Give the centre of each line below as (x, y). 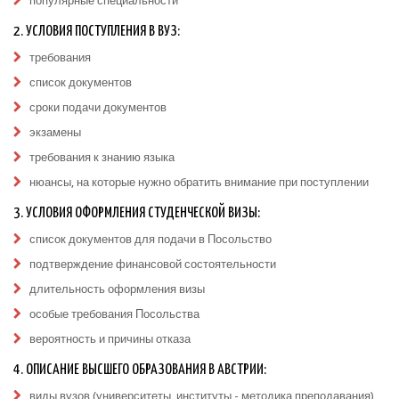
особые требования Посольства (114, 314)
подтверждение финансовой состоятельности (153, 264)
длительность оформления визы (117, 289)
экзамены (55, 132)
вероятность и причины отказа (110, 339)
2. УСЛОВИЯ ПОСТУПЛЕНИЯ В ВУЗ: (97, 32)
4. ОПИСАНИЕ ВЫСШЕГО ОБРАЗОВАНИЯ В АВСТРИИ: (140, 370)
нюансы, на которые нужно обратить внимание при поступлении (199, 182)
